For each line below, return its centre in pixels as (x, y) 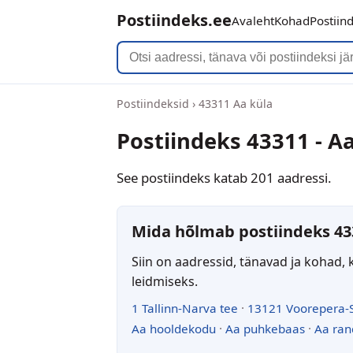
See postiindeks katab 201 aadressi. (224, 177)
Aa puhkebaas (265, 328)
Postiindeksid (153, 104)
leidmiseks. (165, 281)
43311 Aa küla (236, 104)
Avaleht (253, 20)
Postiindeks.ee (174, 20)
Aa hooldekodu (174, 328)
